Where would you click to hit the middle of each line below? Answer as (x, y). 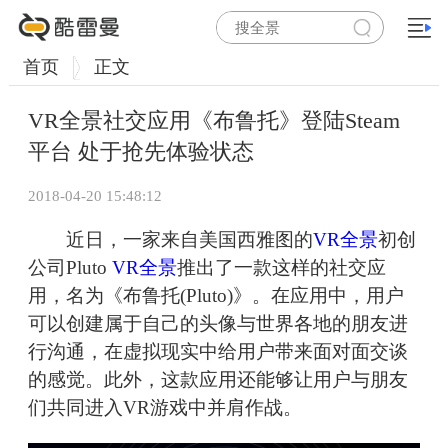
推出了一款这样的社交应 (281, 268)
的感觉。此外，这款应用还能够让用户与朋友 (218, 380)
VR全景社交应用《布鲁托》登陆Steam (214, 121)
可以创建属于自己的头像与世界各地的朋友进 (218, 324)
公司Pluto (70, 268)
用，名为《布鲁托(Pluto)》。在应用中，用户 (216, 296)
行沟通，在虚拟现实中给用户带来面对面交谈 (218, 352)
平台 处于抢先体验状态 (141, 152)
